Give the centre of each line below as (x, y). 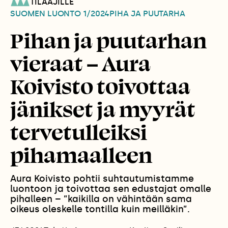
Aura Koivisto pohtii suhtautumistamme (102, 179)
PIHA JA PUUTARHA (148, 14)
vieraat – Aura (80, 63)
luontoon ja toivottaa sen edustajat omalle (111, 189)
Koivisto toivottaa (100, 86)
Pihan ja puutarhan (108, 40)
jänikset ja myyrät (103, 109)
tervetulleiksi (79, 132)
